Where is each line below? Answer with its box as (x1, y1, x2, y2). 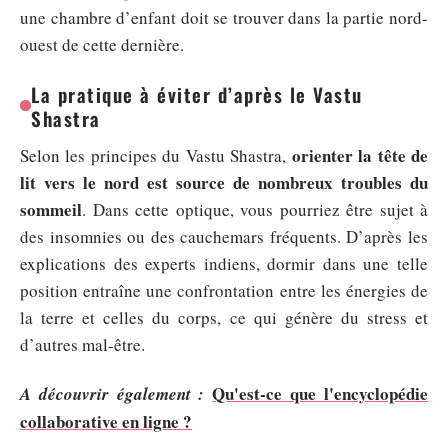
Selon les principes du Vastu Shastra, (20, 143, 292, 167)
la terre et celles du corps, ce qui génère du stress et (20, 305, 428, 329)
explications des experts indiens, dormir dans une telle (20, 251, 428, 275)
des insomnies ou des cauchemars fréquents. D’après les (20, 224, 428, 248)
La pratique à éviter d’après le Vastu (31, 79, 363, 108)
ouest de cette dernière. (20, 32, 184, 56)
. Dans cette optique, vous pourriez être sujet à (82, 197, 428, 221)
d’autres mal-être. (20, 332, 145, 356)
